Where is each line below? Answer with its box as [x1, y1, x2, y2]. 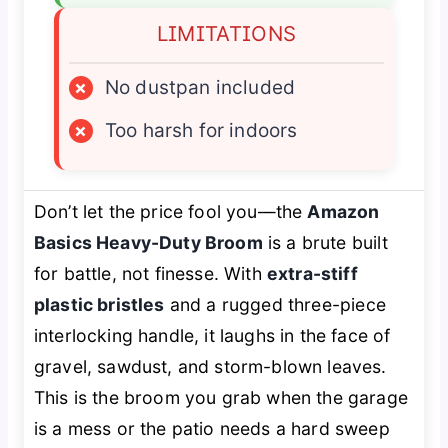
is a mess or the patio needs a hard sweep [33, 417, 390, 439]
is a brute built [262, 231, 388, 253]
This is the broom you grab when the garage [33, 386, 408, 408]
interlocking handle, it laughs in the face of [33, 324, 391, 346]
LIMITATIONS [156, 20, 297, 46]
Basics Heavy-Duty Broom [33, 231, 263, 253]
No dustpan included [104, 75, 296, 99]
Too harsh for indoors [104, 118, 298, 142]
